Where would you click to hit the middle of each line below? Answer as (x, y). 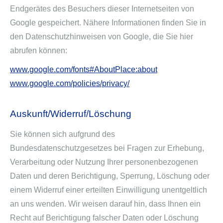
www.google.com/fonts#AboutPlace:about (84, 69)
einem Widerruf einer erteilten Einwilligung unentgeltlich (109, 190)
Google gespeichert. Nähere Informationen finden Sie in (108, 23)
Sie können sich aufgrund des (62, 134)
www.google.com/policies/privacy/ (70, 83)
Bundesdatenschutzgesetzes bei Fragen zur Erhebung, (107, 148)
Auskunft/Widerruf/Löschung (71, 114)
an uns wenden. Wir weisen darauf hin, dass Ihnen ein (105, 204)
